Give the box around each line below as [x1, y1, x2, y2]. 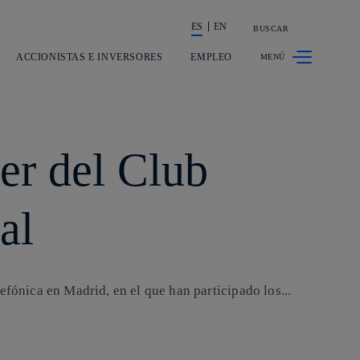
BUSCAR [253, 24, 288, 33]
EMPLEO [190, 51, 232, 63]
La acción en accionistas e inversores [163, 27, 350, 42]
